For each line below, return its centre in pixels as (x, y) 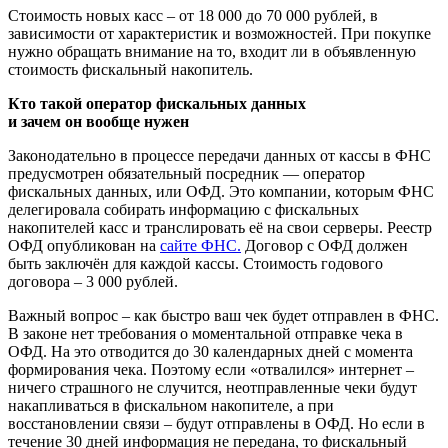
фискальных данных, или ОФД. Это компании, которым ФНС (221, 191)
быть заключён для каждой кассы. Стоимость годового (195, 263)
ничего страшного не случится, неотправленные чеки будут (212, 387)
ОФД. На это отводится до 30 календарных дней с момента (210, 351)
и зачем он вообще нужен (98, 121)
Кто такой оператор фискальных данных (157, 103)
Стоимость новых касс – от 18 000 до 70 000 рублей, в (193, 15)
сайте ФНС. (200, 245)
